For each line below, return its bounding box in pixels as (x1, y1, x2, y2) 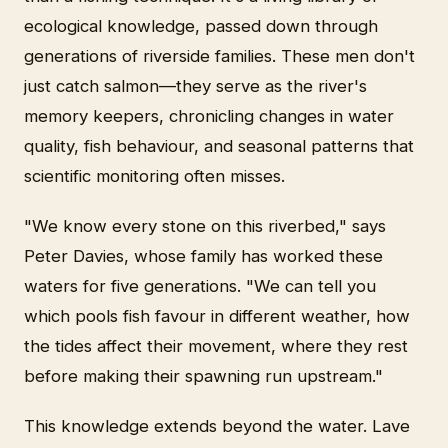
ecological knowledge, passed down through (24, 16, 378, 37)
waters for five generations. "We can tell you (24, 276, 376, 297)
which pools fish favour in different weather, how (24, 306, 410, 327)
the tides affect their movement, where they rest (24, 336, 408, 357)
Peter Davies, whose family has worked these (24, 246, 383, 267)
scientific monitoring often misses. (24, 166, 285, 187)
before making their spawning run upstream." (24, 366, 383, 387)
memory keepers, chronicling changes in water (24, 106, 394, 127)
